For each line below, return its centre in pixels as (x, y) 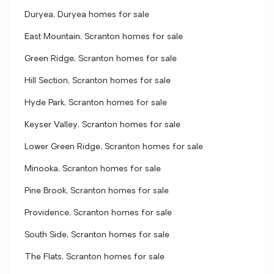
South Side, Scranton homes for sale (97, 235)
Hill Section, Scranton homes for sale (98, 81)
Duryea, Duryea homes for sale (87, 15)
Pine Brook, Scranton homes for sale (97, 191)
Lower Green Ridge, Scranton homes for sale (114, 147)
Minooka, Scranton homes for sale (93, 169)
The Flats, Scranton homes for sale (94, 257)
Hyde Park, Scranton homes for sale (96, 103)
